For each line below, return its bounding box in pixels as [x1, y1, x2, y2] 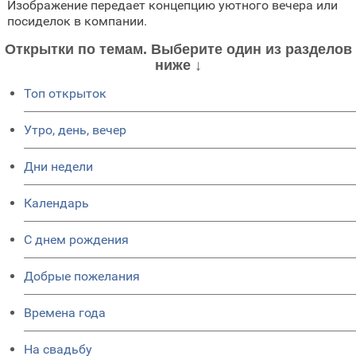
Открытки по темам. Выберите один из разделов [4, 41, 352, 58]
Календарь [24, 195, 89, 211]
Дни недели [24, 159, 93, 175]
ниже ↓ [154, 57, 202, 74]
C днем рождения [24, 232, 129, 248]
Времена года [24, 305, 106, 321]
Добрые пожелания [24, 269, 140, 284]
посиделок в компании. [6, 14, 147, 29]
